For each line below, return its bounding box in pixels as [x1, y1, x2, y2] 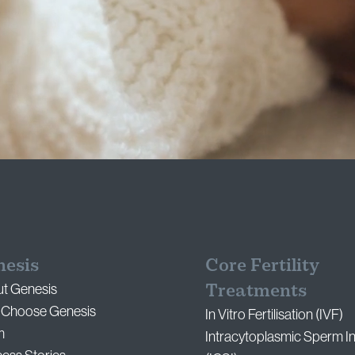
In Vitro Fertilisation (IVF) [204, 307, 343, 323]
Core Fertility [204, 254, 319, 277]
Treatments [204, 280, 307, 302]
